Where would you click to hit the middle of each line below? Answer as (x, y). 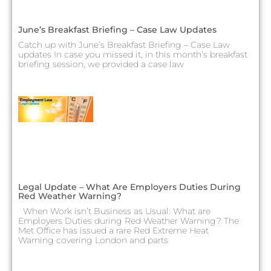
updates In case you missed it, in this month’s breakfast (133, 54)
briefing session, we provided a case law (101, 64)
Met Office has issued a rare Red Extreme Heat (113, 231)
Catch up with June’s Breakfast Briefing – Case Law (124, 44)
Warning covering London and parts (93, 240)
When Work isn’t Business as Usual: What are (114, 211)
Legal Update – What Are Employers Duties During (129, 187)
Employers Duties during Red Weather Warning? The (129, 221)
